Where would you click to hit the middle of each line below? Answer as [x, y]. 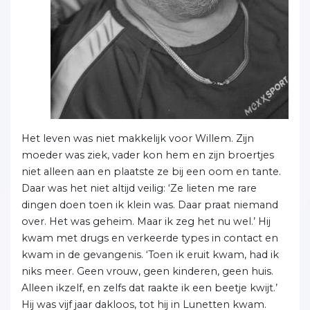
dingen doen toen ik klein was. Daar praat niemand [150, 204]
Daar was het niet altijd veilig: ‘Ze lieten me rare [139, 188]
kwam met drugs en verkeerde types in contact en [150, 238]
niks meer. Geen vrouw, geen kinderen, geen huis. [147, 271]
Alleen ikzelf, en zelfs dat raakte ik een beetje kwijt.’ [149, 288]
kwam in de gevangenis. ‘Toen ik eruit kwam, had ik [150, 254]
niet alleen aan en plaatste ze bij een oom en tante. [151, 171]
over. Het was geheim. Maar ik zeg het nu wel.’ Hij [146, 221]
